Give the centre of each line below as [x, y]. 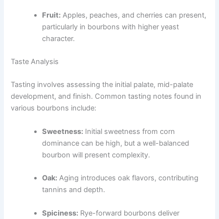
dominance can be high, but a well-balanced [116, 143]
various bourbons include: [54, 108]
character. [59, 38]
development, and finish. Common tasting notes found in [106, 97]
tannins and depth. [74, 190]
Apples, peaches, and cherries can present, [134, 15]
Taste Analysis [35, 62]
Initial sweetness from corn [129, 131]
